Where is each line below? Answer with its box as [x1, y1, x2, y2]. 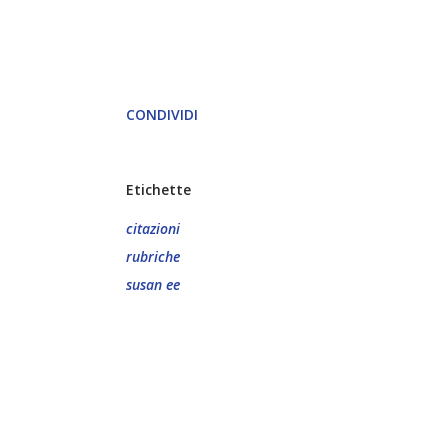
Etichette [126, 180, 191, 199]
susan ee [126, 275, 180, 294]
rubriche [126, 247, 180, 266]
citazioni [126, 219, 180, 238]
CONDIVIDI [126, 105, 198, 124]
